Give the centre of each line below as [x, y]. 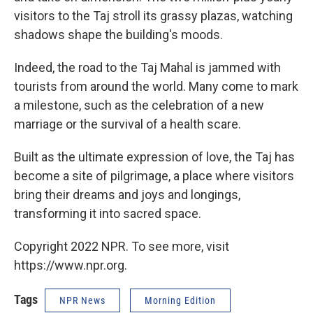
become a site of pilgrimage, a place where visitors [154, 176]
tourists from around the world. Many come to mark [156, 86]
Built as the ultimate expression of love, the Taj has [154, 157]
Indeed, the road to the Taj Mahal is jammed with [147, 67]
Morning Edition [180, 300]
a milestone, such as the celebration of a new [139, 105]
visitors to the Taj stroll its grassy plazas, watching [153, 16]
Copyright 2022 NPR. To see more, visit [122, 246]
